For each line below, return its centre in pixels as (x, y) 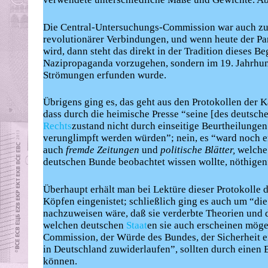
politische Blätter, (198, 150)
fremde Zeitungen (103, 150)
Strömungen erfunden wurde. (105, 75)
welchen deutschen (85, 225)
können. (60, 261)
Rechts (57, 126)
